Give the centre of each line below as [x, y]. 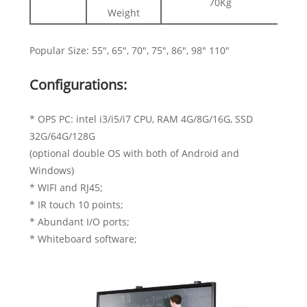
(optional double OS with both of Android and [134, 153]
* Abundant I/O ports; [79, 222]
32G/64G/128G [62, 136]
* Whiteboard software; [83, 239]
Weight [123, 13]
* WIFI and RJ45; [66, 188]
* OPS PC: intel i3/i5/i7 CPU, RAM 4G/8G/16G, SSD [141, 119]
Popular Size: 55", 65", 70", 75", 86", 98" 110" [129, 51]
